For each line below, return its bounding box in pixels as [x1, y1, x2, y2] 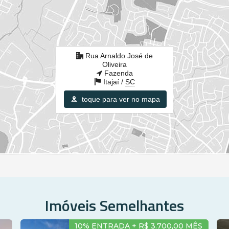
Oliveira [102, 60, 127, 68]
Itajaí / [103, 77, 125, 86]
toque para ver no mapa [80, 95, 160, 103]
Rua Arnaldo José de [85, 51, 153, 60]
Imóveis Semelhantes [45, 193, 184, 217]
